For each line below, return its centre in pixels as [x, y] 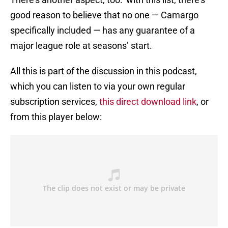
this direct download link [147, 102]
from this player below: [56, 117]
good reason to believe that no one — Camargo [104, 15]
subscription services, [54, 102]
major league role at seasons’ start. [81, 46]
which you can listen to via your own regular [98, 87]
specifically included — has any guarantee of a [103, 31]
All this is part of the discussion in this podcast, [104, 71]
